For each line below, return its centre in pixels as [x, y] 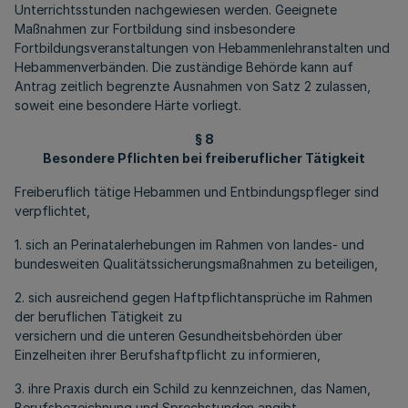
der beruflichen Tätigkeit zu [98, 316]
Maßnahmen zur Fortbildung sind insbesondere [155, 29]
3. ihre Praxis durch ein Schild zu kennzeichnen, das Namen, [193, 388]
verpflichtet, [52, 211]
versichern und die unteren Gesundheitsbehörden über [178, 336]
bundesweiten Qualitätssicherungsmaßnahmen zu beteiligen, [196, 264]
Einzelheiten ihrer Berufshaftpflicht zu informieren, [168, 355]
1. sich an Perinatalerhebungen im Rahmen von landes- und [189, 245]
